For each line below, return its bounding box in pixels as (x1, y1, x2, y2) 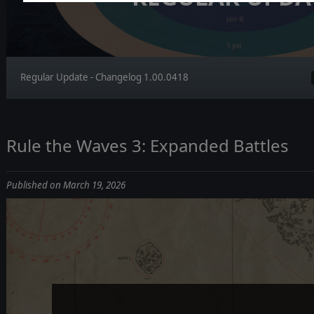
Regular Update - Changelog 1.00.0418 (20, 70, 189, 83)
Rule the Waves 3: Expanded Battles (6, 133, 289, 157)
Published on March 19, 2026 (6, 178, 125, 191)
